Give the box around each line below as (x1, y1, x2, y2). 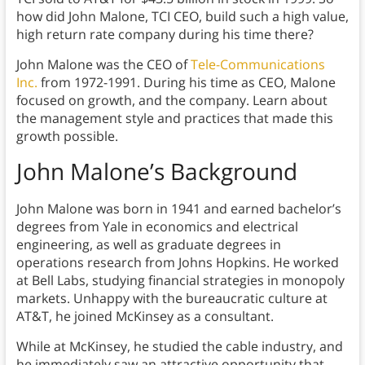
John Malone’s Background (15, 156, 297, 187)
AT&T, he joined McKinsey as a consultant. (15, 307, 274, 326)
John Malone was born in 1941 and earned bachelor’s (15, 200, 341, 218)
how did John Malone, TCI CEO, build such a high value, (15, 7, 349, 26)
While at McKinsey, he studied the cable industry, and (15, 337, 343, 356)
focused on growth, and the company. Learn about (15, 91, 328, 110)
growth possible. (15, 127, 118, 146)
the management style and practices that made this (15, 109, 333, 128)
